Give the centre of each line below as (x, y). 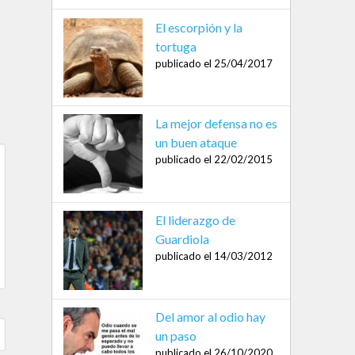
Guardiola (182, 239)
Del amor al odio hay (210, 316)
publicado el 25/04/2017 (214, 63)
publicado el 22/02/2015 (214, 160)
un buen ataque (196, 143)
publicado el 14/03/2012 (214, 256)
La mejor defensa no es (216, 124)
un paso (176, 335)
